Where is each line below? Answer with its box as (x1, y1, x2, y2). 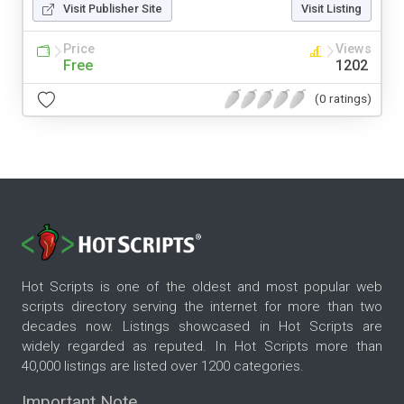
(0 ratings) (315, 91, 372, 106)
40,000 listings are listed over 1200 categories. (22, 358, 304, 375)
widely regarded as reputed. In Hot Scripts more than (22, 338, 382, 355)
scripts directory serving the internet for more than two (22, 298, 382, 316)
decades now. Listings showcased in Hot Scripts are (22, 318, 382, 335)
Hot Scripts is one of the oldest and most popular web (22, 279, 382, 296)
